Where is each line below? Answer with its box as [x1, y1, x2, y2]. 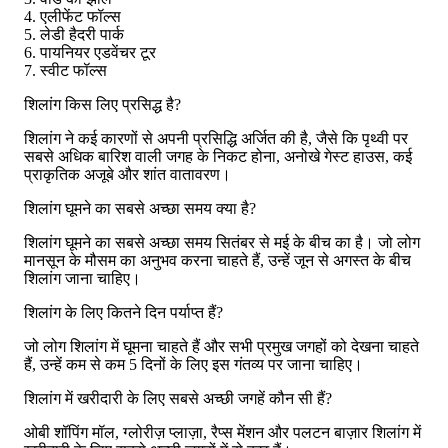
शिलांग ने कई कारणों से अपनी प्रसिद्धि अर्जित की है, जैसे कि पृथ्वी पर [24, 129, 408, 147]
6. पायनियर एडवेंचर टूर [24, 43, 156, 61]
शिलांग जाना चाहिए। [24, 269, 141, 287]
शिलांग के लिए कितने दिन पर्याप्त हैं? [24, 303, 223, 321]
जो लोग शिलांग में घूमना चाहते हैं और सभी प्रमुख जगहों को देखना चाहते [24, 337, 419, 355]
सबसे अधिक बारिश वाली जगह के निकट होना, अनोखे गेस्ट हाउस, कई [24, 147, 412, 165]
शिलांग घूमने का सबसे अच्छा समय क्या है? [24, 199, 256, 217]
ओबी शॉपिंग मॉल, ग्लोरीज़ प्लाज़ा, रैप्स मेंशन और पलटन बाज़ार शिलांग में [24, 423, 421, 441]
